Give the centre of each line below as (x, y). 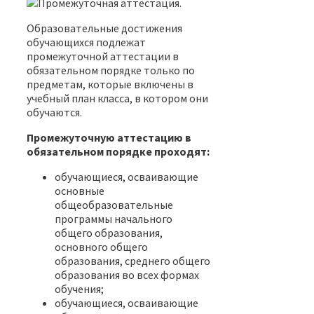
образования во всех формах (127, 274)
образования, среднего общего (132, 260)
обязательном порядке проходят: (118, 151)
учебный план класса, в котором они (117, 98)
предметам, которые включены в (110, 84)
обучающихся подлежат (86, 42)
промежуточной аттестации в (103, 56)
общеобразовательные (114, 204)
